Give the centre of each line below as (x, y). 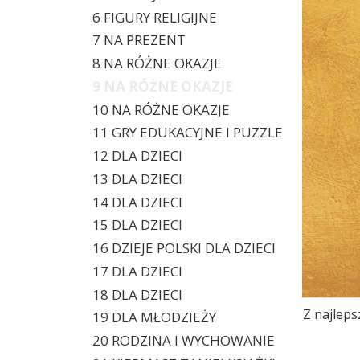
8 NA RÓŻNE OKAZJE (157, 63)
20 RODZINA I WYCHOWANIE (183, 340)
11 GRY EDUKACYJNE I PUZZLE (187, 133)
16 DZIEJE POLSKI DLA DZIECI (184, 248)
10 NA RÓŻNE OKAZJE (161, 109)
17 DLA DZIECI (137, 271)
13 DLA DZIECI (137, 178)
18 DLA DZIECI (137, 294)
